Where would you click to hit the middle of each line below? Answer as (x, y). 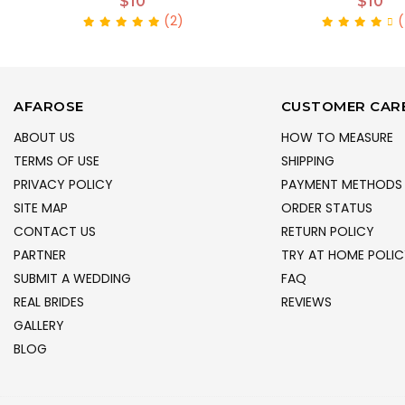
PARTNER (40, 254)
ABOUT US (44, 137)
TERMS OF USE (57, 160)
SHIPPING (307, 160)
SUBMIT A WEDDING (72, 278)
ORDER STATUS (326, 207)
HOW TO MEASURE (337, 137)
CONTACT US (55, 231)
